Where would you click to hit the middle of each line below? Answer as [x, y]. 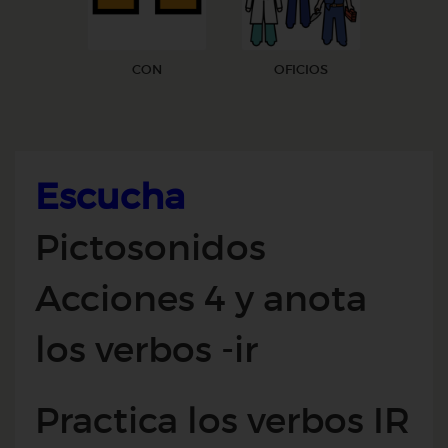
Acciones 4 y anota [201, 298]
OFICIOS [301, 69]
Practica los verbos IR [222, 420]
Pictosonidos [150, 247]
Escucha [110, 196]
